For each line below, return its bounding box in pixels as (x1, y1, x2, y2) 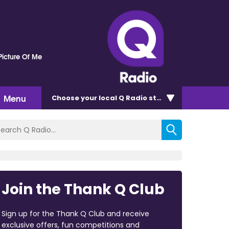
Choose (52, 93, 81, 103)
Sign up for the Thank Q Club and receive (1, 208, 149, 219)
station (147, 93, 176, 103)
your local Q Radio (81, 93, 147, 103)
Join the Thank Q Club (1, 179, 165, 199)
